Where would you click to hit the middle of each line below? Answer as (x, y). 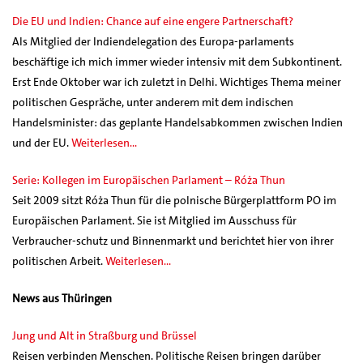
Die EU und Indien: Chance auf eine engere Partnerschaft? (153, 21)
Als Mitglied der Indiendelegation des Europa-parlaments (153, 41)
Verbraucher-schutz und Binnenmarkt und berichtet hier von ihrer (173, 240)
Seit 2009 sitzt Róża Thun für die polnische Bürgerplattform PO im (174, 200)
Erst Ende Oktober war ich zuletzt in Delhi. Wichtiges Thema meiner (177, 81)
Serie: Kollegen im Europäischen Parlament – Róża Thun (149, 179)
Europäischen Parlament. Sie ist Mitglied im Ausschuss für (154, 220)
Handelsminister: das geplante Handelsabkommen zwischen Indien (177, 122)
